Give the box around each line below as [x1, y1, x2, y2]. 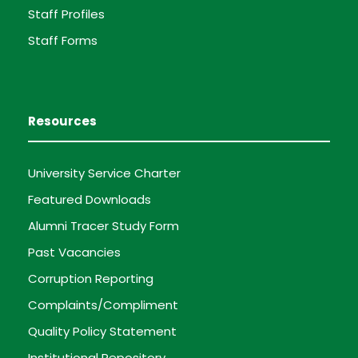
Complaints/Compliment [28, 296, 178, 313]
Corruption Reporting [28, 269, 153, 287]
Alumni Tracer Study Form [28, 217, 179, 234]
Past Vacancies [28, 243, 121, 261]
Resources [28, 112, 97, 129]
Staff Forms [28, 31, 97, 49]
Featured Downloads [28, 190, 151, 208]
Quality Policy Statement [28, 322, 177, 340]
